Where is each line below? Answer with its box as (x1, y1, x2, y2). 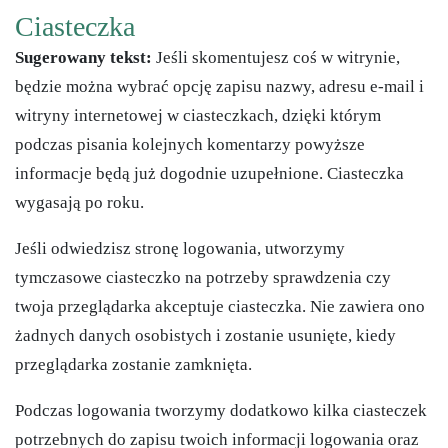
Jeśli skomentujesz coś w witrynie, (156, 48, 400, 68)
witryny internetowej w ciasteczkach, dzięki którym (15, 106, 381, 126)
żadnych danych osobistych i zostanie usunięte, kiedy (15, 326, 396, 346)
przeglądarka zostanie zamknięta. (15, 355, 252, 375)
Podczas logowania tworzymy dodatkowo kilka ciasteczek (15, 400, 427, 420)
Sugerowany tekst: (15, 48, 156, 68)
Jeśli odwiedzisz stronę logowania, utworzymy (15, 239, 345, 259)
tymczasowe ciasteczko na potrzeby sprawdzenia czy (15, 268, 391, 288)
